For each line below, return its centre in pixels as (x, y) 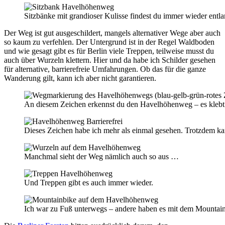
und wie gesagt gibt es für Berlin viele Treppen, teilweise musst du (109, 51)
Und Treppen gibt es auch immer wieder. (89, 182)
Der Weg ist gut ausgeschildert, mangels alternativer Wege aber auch (112, 33)
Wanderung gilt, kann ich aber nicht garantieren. (80, 78)
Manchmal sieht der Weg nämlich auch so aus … (101, 156)
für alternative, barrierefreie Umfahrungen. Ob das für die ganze (105, 69)
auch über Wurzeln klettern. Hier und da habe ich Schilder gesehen (110, 60)
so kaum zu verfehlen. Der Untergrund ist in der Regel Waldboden (109, 42)
